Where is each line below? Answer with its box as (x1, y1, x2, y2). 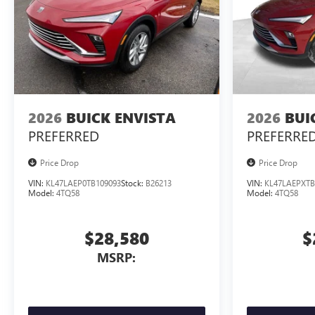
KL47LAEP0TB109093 (46, 177, 121, 189)
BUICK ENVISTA (66, 108, 176, 127)
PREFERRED (28, 125, 99, 145)
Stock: (121, 177, 146, 189)
